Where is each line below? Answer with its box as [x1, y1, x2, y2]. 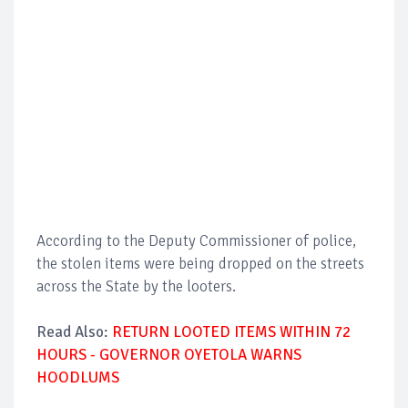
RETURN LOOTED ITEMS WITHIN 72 [112, 321, 351, 342]
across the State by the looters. [36, 276, 236, 296]
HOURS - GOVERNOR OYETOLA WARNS [36, 344, 301, 364]
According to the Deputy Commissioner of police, [36, 230, 356, 250]
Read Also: [36, 321, 112, 342]
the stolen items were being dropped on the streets [36, 253, 364, 273]
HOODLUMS [36, 367, 119, 387]
